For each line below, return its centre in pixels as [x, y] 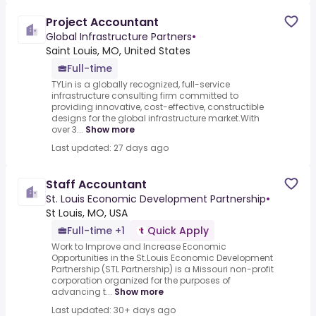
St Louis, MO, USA [87, 213]
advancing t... [82, 292]
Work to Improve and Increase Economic [139, 247]
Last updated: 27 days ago [110, 148]
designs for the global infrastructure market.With [156, 119]
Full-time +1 [96, 231]
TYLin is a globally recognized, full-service [141, 85]
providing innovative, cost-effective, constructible [158, 107]
